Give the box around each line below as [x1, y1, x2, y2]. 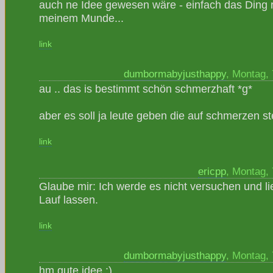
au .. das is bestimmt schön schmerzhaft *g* [39, 82, 252, 95]
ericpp [198, 166, 226, 177]
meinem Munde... [39, 12, 124, 24]
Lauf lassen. [39, 193, 98, 206]
